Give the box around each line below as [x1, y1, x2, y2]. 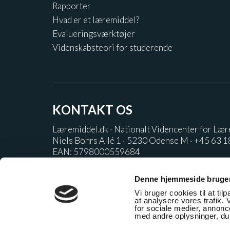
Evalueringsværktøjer [52, 28, 135, 39]
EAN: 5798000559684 [52, 146, 140, 157]
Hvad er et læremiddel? [52, 14, 139, 25]
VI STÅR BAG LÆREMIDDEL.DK [52, 193, 148, 200]
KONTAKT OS [52, 102, 132, 117]
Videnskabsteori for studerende [52, 42, 172, 53]
